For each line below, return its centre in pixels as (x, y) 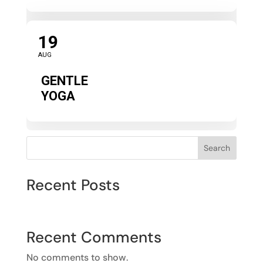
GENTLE (64, 80)
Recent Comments (94, 237)
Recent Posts (73, 185)
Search (217, 148)
